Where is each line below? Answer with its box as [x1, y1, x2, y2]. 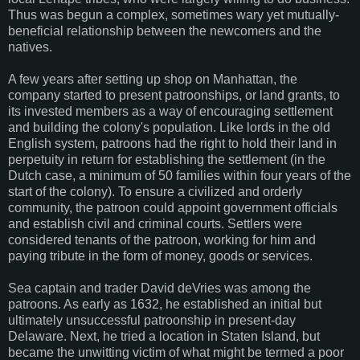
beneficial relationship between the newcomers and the [8, 23, 321, 38]
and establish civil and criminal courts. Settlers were [8, 216, 302, 231]
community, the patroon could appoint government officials [8, 200, 337, 215]
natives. [8, 39, 52, 54]
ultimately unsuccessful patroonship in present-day [8, 313, 296, 327]
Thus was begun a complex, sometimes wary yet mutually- [8, 7, 339, 22]
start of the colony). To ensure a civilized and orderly [8, 184, 302, 198]
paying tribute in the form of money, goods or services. [8, 248, 313, 263]
